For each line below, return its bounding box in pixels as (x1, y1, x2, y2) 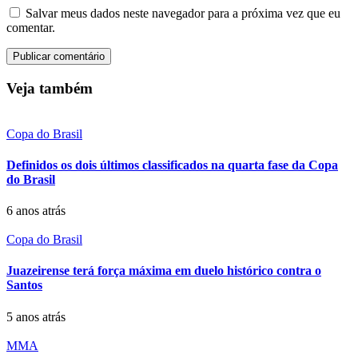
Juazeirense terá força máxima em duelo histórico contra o (6, 264, 321, 278)
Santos (6, 278, 42, 292)
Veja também (6, 79, 93, 97)
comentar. (6, 21, 55, 35)
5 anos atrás (6, 309, 66, 324)
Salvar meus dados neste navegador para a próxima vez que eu (26, 6, 340, 21)
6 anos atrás (6, 204, 66, 218)
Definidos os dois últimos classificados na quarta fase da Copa (6, 157, 338, 172)
